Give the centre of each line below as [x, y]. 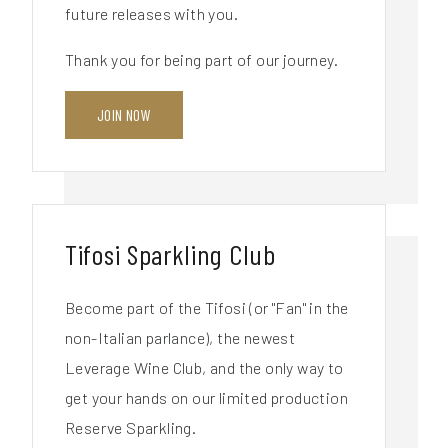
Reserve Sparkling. [131, 427]
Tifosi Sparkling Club [170, 253]
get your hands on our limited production [206, 397]
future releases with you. [151, 13]
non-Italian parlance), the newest [180, 337]
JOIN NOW [124, 114]
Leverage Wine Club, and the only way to [204, 367]
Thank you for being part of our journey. [201, 59]
